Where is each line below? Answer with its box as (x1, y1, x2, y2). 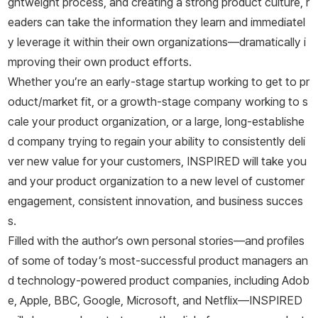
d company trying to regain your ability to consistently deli (8, 134, 305, 149)
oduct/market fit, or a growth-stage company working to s (8, 94, 308, 109)
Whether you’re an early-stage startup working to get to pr (8, 75, 309, 89)
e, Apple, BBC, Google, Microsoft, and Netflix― (8, 293, 249, 308)
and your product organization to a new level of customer (8, 174, 305, 189)
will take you (240, 154, 307, 169)
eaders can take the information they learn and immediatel (8, 15, 305, 30)
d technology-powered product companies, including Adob (8, 273, 309, 288)
